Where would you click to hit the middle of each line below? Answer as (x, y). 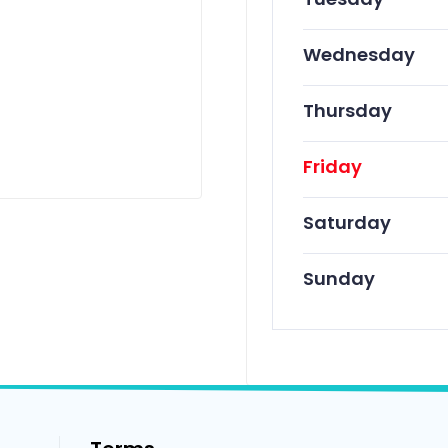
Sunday (338, 279)
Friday (332, 167)
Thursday (347, 111)
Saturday (346, 223)
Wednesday (358, 55)
